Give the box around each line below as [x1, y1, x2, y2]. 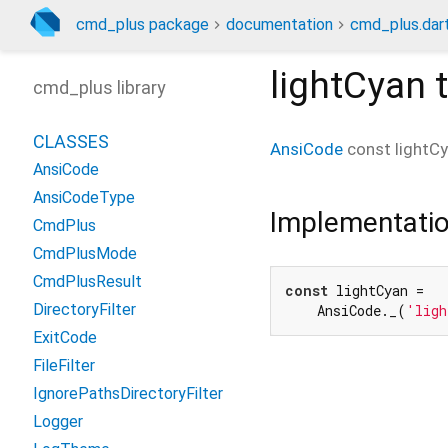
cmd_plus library [33, 77, 166, 98]
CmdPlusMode [33, 244, 137, 263]
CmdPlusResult [33, 272, 142, 291]
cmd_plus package [76, 15, 209, 34]
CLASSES [33, 131, 109, 152]
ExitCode [33, 328, 97, 347]
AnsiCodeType [33, 188, 135, 207]
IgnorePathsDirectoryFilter [33, 384, 223, 403]
